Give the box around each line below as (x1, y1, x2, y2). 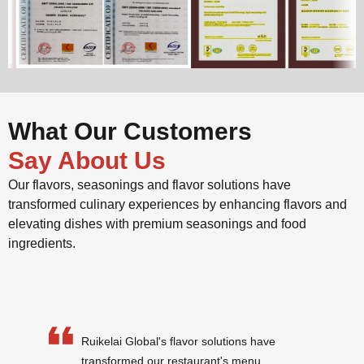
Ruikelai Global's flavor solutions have (81, 335, 275, 349)
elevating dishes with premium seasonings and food (8, 217, 306, 232)
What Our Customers (8, 118, 252, 145)
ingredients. (8, 236, 76, 251)
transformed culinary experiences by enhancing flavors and (8, 197, 347, 212)
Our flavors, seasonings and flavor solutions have (8, 178, 291, 193)
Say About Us (8, 147, 166, 175)
